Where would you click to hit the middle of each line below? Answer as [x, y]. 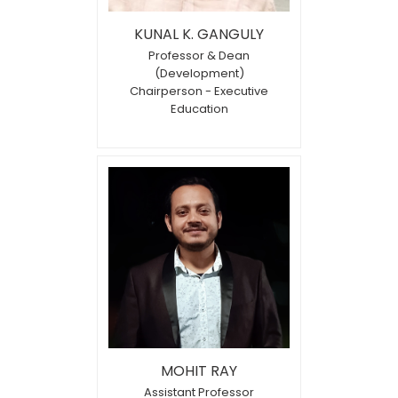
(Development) [199, 73]
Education [199, 108]
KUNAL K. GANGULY [199, 34]
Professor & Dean [199, 55]
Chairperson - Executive [199, 91]
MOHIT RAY [199, 370]
